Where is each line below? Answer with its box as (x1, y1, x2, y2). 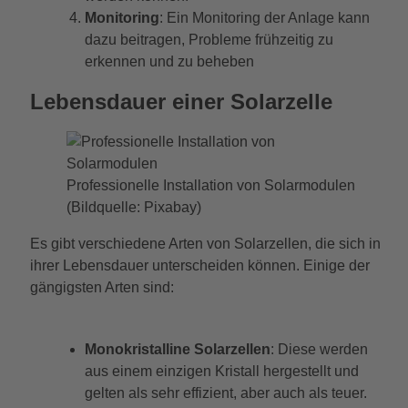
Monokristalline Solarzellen (84, 341, 270, 357)
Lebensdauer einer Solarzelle (29, 88, 332, 114)
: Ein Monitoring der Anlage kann (158, 10, 370, 26)
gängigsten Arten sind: (29, 279, 174, 295)
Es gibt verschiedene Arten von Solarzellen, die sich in (29, 235, 381, 251)
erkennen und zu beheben (84, 54, 254, 70)
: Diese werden (270, 341, 368, 357)
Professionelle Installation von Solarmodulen (66, 177, 355, 193)
